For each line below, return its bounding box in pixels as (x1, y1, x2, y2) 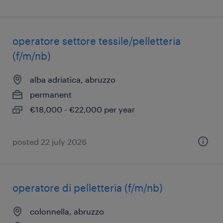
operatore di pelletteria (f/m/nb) (12, 182, 163, 194)
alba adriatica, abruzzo (30, 75, 115, 84)
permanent (30, 90, 72, 99)
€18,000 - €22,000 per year (30, 105, 135, 114)
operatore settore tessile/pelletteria (12, 35, 181, 47)
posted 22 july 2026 (12, 137, 87, 146)
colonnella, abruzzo (30, 207, 104, 216)
